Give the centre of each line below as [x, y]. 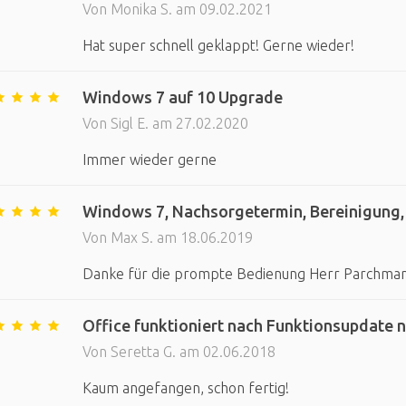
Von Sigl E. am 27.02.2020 [165, 123]
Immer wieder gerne [149, 159]
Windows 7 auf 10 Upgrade [182, 97]
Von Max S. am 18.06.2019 [167, 237]
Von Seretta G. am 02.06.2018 [179, 352]
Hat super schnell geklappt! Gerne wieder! [218, 45]
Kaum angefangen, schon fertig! [185, 388]
